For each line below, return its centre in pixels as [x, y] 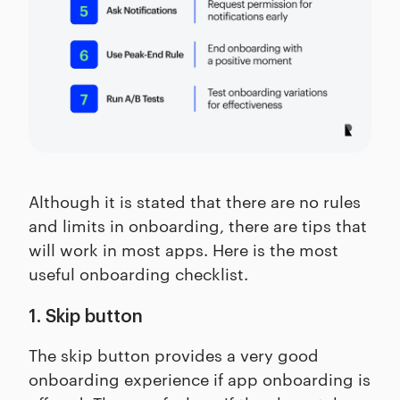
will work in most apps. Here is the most [183, 248]
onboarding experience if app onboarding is [200, 378]
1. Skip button [86, 317]
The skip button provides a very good [174, 354]
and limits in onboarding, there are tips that [198, 224]
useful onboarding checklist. [138, 272]
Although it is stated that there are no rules [195, 200]
